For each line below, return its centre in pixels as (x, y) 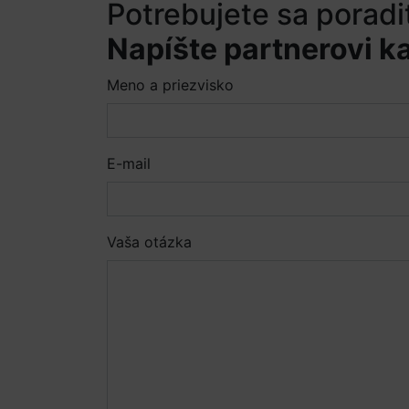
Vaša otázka (149, 242)
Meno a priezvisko (170, 85)
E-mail (129, 163)
